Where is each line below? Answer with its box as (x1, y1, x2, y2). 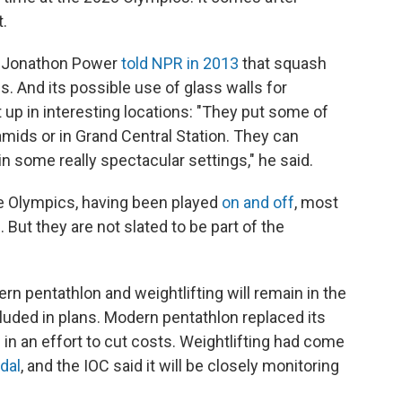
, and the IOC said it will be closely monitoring (21, 356, 339, 375)
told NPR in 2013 (121, 54, 239, 73)
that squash (239, 54, 327, 73)
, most (294, 193, 338, 212)
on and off (222, 193, 294, 212)
